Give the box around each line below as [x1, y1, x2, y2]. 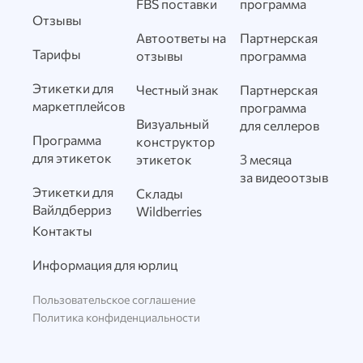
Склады [136, 186, 183, 202]
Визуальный [136, 116, 209, 132]
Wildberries [136, 203, 202, 220]
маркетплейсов [32, 98, 125, 114]
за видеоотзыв [240, 169, 328, 186]
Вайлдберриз [32, 202, 112, 218]
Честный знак [136, 82, 219, 98]
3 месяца [240, 152, 292, 168]
